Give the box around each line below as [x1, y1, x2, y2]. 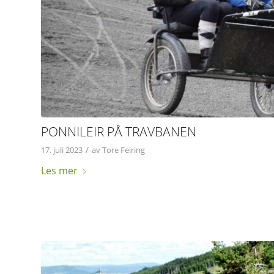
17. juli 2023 [41, 144, 83, 156]
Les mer [41, 164, 78, 178]
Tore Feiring [102, 144, 145, 156]
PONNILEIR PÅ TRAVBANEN [41, 123, 196, 141]
